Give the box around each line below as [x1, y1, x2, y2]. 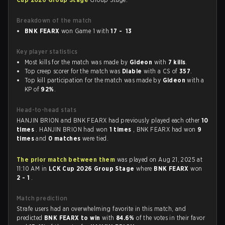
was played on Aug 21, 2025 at [115, 156, 203, 163]
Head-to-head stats [17, 106, 77, 114]
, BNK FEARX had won [133, 126, 197, 133]
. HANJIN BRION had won [36, 126, 109, 133]
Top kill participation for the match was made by [25, 76, 163, 84]
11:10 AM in [17, 165, 49, 172]
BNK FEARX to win [44, 214, 102, 221]
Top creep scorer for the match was [25, 67, 122, 75]
